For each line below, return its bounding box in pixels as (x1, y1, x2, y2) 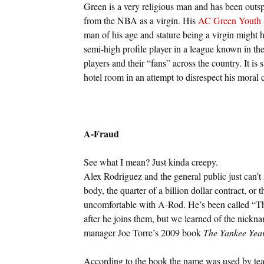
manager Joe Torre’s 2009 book (83, 226, 203, 239)
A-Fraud (83, 126, 119, 140)
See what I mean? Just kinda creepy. (83, 155, 218, 168)
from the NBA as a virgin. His (83, 14, 198, 27)
